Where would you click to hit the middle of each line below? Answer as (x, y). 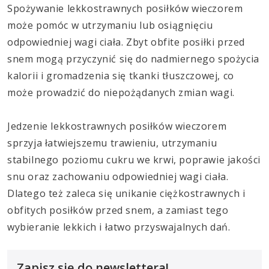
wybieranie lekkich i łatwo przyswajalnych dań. (119, 227)
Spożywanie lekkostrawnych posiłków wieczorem (125, 9)
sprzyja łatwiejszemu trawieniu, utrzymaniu (112, 143)
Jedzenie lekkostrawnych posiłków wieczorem (117, 126)
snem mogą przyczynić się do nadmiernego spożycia (133, 59)
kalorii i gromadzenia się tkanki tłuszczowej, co (121, 76)
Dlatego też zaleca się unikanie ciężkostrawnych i (126, 194)
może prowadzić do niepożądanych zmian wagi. (121, 93)
